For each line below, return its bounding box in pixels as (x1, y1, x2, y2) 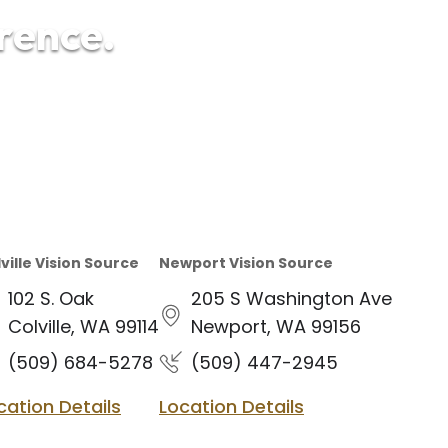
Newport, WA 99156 (191, 314, 361, 339)
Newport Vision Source (159, 253, 333, 273)
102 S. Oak (8, 286, 94, 311)
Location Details (159, 394, 304, 419)
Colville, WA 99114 (8, 314, 159, 339)
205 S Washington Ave (191, 286, 392, 311)
